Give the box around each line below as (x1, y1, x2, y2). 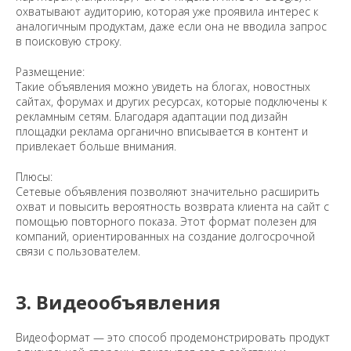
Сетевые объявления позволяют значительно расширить (16, 184, 320, 200)
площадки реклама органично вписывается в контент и (16, 124, 308, 139)
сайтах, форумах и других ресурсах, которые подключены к (16, 94, 327, 110)
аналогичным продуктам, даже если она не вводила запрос (16, 19, 327, 34)
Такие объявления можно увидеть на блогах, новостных (16, 79, 310, 95)
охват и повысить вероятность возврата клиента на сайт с (16, 199, 329, 215)
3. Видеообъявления (16, 289, 221, 316)
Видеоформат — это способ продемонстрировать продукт (16, 330, 330, 346)
